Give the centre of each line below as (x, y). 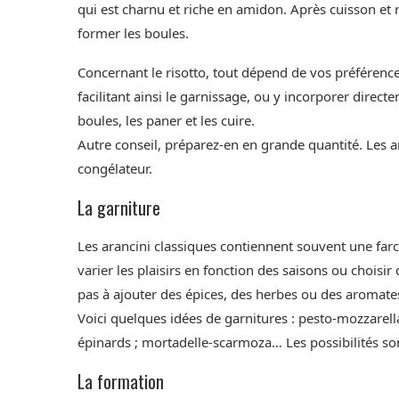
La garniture (119, 208)
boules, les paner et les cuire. (166, 121)
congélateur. (115, 169)
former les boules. (133, 33)
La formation (121, 382)
